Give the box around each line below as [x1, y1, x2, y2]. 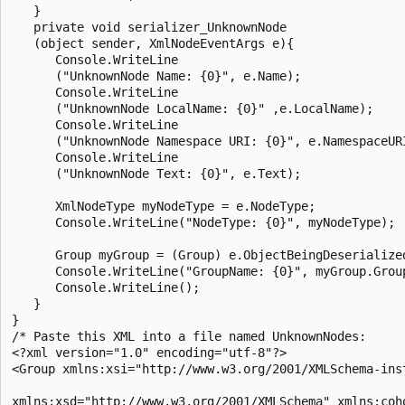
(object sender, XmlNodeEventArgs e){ [12, 35, 294, 51]
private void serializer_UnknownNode [12, 19, 287, 34]
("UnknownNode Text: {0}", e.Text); [12, 165, 301, 181]
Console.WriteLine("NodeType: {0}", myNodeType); [12, 214, 395, 230]
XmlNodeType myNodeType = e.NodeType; [12, 198, 316, 213]
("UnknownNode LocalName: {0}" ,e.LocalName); [12, 100, 373, 116]
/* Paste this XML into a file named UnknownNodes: [12, 328, 366, 344]
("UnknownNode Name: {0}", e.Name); [12, 68, 301, 83]
